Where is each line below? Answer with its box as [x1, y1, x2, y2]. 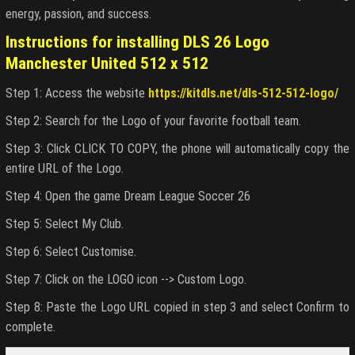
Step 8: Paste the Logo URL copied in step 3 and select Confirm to [6, 299, 349, 315]
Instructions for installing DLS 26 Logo [6, 32, 269, 52]
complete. [6, 319, 55, 334]
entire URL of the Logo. [6, 160, 124, 176]
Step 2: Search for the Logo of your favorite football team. [6, 113, 301, 128]
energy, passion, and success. [6, 6, 151, 22]
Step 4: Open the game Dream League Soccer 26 [6, 188, 250, 204]
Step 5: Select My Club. [6, 216, 124, 231]
